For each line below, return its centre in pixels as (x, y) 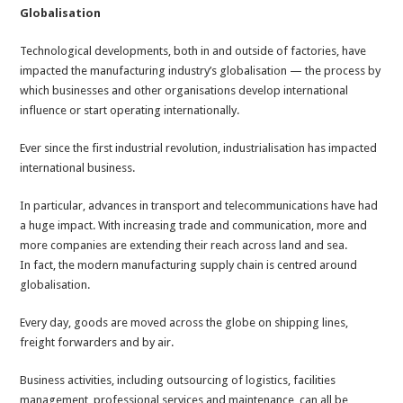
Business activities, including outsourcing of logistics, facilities (178, 381)
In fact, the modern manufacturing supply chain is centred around (189, 265)
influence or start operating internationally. (130, 111)
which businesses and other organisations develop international (184, 91)
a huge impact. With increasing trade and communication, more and (194, 226)
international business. (78, 168)
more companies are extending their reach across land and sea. (184, 246)
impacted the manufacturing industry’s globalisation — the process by (201, 71)
